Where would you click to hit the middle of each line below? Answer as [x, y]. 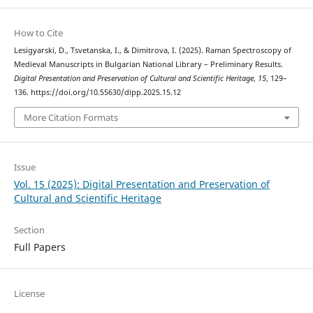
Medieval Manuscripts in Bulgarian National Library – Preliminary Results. [148, 65]
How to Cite [38, 33]
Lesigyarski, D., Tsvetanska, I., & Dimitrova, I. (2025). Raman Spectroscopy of [152, 51]
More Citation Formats [71, 117]
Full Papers [39, 247]
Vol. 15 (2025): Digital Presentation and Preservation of [141, 184]
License [29, 293]
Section [29, 230]
